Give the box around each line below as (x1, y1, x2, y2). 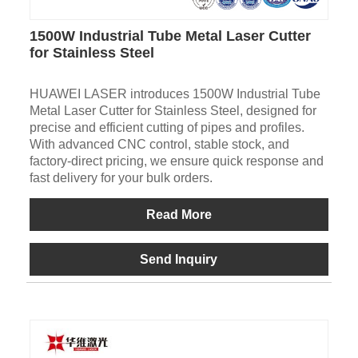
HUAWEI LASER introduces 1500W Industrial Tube (29, 87, 320, 101)
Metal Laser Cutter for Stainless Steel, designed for (29, 104, 316, 118)
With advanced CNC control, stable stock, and (29, 137, 289, 152)
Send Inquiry (140, 253, 218, 267)
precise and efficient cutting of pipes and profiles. (29, 121, 304, 135)
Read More (145, 208, 212, 222)
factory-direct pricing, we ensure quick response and (29, 154, 324, 169)
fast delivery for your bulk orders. (29, 171, 213, 185)
